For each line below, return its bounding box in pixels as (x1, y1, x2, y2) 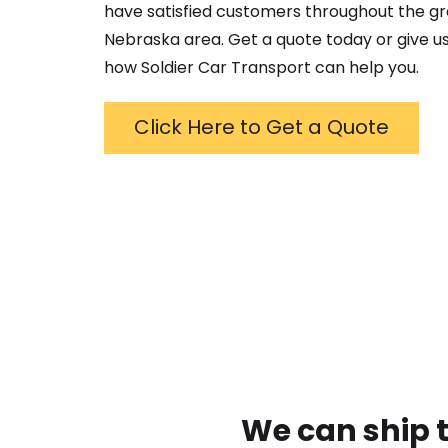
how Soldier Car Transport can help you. (104, 56, 419, 80)
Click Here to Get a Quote (134, 113, 389, 142)
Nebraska (104, 28, 180, 52)
